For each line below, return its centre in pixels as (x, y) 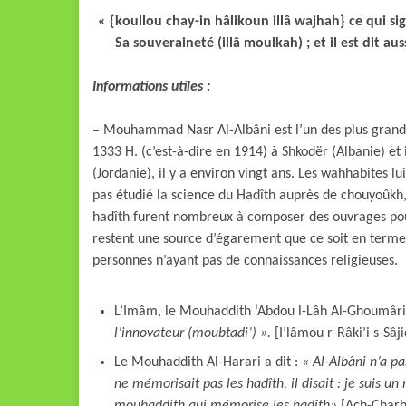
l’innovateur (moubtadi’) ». (193, 333)
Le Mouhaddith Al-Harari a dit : (208, 362)
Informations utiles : (151, 87)
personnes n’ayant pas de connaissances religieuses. (245, 261)
